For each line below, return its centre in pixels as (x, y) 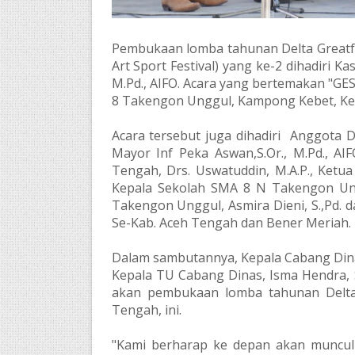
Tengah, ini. (146, 310)
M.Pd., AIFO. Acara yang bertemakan (219, 84)
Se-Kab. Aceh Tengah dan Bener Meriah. (231, 223)
